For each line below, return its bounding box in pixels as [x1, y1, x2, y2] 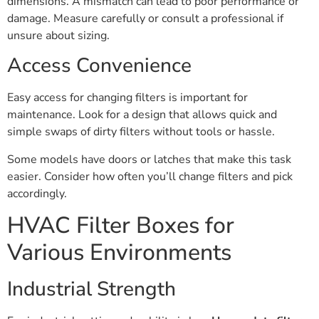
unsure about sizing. [7, 27, 110, 43]
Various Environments [7, 236, 231, 268]
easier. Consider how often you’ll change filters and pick [7, 168, 293, 184]
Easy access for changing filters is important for [7, 90, 248, 106]
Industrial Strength [7, 275, 176, 303]
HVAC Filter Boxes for [7, 209, 234, 241]
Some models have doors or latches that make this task [7, 151, 291, 167]
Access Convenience [7, 52, 192, 80]
